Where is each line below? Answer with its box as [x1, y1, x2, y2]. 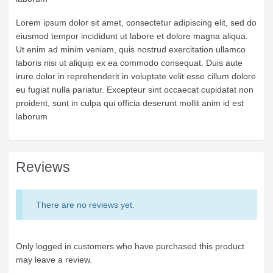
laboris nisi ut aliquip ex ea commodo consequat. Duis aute [16, 58, 243, 68]
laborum [16, 112, 48, 122]
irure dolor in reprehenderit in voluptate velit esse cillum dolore [16, 71, 256, 82]
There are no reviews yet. [36, 200, 135, 210]
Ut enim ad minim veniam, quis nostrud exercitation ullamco [16, 44, 246, 55]
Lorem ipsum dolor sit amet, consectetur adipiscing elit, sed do [16, 18, 257, 28]
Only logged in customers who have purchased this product [16, 241, 244, 252]
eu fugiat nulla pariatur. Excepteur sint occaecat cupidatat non [16, 85, 253, 95]
